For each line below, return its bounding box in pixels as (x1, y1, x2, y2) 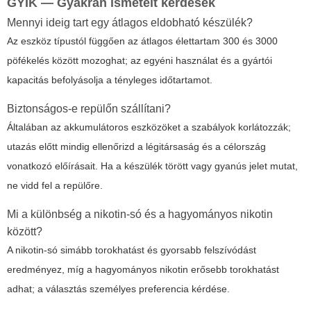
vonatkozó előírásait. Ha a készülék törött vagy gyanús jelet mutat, (7, 160, 298, 171)
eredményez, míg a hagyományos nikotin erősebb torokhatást (7, 263, 279, 275)
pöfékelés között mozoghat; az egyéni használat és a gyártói (7, 54, 272, 66)
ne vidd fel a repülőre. (7, 179, 103, 191)
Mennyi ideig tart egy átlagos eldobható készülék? (7, 16, 253, 28)
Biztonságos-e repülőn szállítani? (7, 102, 171, 115)
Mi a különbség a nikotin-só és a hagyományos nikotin (7, 208, 273, 220)
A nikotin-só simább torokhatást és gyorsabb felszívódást (7, 244, 256, 255)
